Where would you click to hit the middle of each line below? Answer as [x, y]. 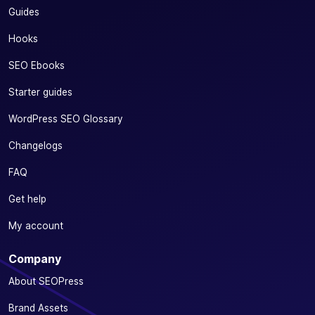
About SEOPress [46, 281]
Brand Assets [38, 308]
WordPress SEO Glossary [66, 118]
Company [35, 258]
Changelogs [36, 145]
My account [36, 225]
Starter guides [40, 92]
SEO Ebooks [37, 65]
